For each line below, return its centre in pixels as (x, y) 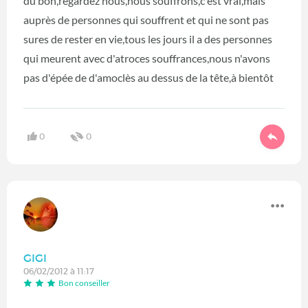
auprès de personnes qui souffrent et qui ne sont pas (146, 20)
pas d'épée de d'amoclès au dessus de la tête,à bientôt (148, 78)
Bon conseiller (84, 283)
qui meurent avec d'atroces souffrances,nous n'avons (147, 58)
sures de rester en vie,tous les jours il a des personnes (148, 39)
